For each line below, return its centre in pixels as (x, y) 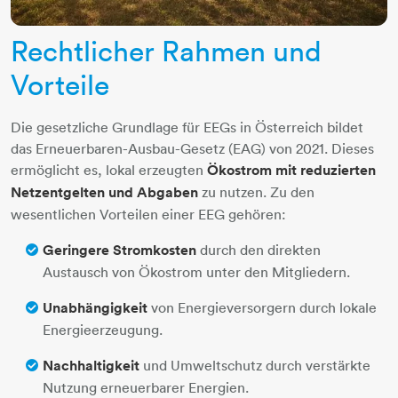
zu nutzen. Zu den (256, 191)
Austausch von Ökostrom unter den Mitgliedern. (196, 271)
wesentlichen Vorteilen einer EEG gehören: (148, 214)
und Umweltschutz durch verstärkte (255, 365)
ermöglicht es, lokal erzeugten (109, 169)
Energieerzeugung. (103, 329)
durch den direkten (259, 249)
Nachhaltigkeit (91, 365)
